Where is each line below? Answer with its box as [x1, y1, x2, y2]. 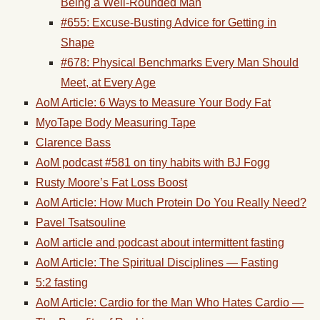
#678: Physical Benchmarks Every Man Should [61, 56, 299, 69]
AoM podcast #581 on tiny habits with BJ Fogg [36, 156, 270, 169]
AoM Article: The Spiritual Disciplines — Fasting [36, 256, 279, 269]
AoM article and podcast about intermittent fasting [36, 236, 284, 249]
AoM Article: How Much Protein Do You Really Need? [36, 196, 306, 209]
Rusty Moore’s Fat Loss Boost [36, 176, 187, 189]
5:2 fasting [36, 276, 88, 289]
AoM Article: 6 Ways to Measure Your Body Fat [36, 96, 271, 109]
